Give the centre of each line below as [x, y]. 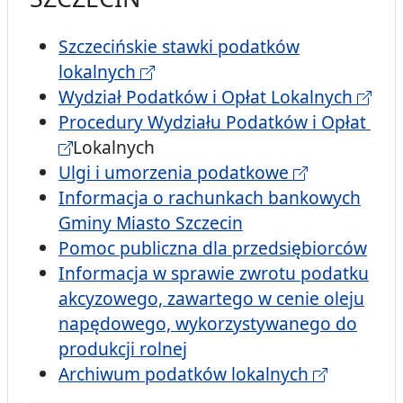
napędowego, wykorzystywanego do [208, 324]
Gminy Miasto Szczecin [151, 223]
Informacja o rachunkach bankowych [210, 198]
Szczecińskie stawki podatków [179, 47]
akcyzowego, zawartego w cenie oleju [211, 299]
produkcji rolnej [123, 349]
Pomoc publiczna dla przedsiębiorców [213, 248]
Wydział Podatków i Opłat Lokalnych [208, 97]
